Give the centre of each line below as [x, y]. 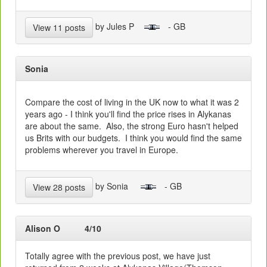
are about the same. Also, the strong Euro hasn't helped [132, 125]
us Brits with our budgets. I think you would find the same [133, 137]
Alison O [51, 228]
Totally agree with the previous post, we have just [118, 255]
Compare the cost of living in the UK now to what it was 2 [132, 102]
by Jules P [118, 26]
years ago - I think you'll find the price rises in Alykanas [128, 114]
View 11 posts [59, 27]
